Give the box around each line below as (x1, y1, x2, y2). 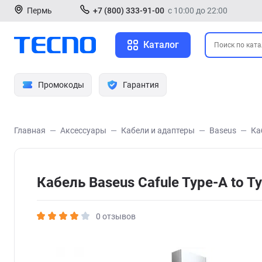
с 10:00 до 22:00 (168, 6, 227, 15)
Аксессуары (60, 126, 106, 135)
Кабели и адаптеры (121, 126, 195, 135)
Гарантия (123, 80, 159, 89)
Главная (14, 126, 46, 135)
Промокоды (38, 80, 84, 89)
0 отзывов (96, 211, 136, 221)
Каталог (143, 39, 179, 50)
